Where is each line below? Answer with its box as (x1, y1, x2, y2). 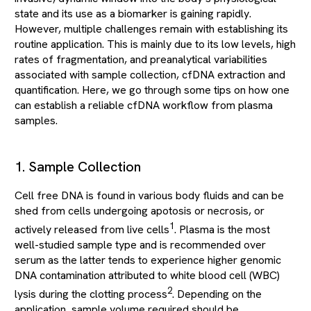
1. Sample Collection (15, 158, 141, 176)
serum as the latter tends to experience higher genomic (15, 253, 281, 268)
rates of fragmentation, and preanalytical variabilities (15, 52, 267, 67)
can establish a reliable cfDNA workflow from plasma (15, 98, 273, 112)
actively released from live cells (15, 222, 169, 237)
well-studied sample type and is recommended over (15, 237, 266, 253)
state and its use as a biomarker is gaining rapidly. (15, 6, 251, 21)
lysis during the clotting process (15, 287, 167, 302)
